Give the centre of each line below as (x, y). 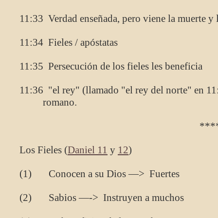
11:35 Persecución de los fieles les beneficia (111, 66)
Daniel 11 (88, 150)
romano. (60, 102)
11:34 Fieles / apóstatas (69, 42)
